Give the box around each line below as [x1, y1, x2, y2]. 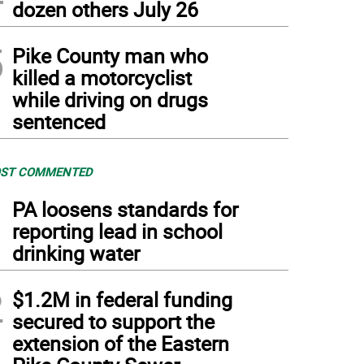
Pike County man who [12, 42, 208, 69]
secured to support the [12, 308, 214, 335]
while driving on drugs [12, 86, 208, 113]
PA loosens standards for [12, 196, 238, 223]
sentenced [12, 108, 106, 135]
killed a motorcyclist [12, 64, 192, 91]
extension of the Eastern [12, 330, 229, 357]
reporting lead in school [12, 218, 223, 245]
